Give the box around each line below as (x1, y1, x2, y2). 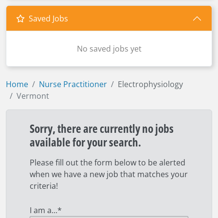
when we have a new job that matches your (30, 169, 188, 180)
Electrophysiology (118, 79, 183, 90)
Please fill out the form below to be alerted (30, 157, 185, 168)
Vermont (17, 91, 49, 101)
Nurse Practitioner (39, 79, 107, 90)
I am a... (30, 205, 57, 216)
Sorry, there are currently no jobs (30, 121, 174, 136)
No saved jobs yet (76, 43, 142, 54)
